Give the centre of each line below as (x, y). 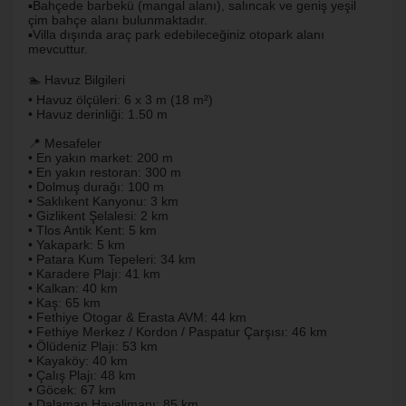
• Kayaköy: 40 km (78, 361)
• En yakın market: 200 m (101, 158)
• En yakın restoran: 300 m (105, 172)
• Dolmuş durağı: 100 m (96, 187)
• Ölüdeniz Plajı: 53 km (93, 346)
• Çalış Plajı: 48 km (82, 375)
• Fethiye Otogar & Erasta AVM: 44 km (137, 317)
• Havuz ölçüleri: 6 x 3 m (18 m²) (121, 100)
